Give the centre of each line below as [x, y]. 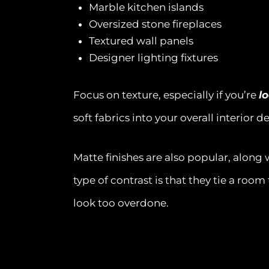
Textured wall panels [141, 41]
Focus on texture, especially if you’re [166, 95]
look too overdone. [121, 203]
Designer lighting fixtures [153, 57]
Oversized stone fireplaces [155, 24]
